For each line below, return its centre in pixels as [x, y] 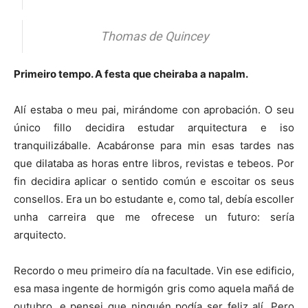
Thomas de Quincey [154, 36]
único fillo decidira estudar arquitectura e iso [154, 128]
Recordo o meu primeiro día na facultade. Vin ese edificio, [154, 271]
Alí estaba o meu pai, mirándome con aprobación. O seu [154, 110]
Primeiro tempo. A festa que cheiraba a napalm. [131, 74]
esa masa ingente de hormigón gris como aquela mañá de [154, 289]
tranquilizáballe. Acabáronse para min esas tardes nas [154, 146]
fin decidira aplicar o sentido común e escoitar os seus [154, 181]
